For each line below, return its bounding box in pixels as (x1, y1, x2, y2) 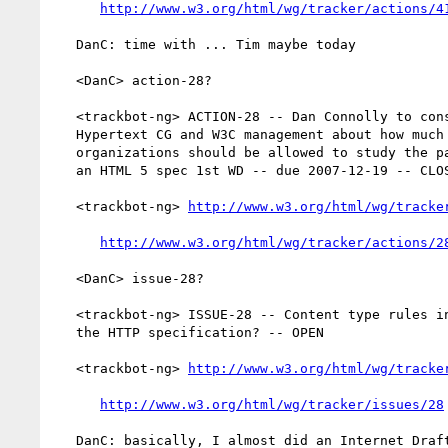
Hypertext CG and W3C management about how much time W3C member (52, 126, 76, 142)
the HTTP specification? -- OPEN (52, 324, 76, 340)
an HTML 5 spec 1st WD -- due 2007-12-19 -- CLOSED (52, 162, 76, 178)
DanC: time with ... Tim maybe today (52, 36, 76, 52)
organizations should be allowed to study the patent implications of (52, 144, 76, 160)
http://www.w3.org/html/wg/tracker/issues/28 (100, 396, 444, 412)
